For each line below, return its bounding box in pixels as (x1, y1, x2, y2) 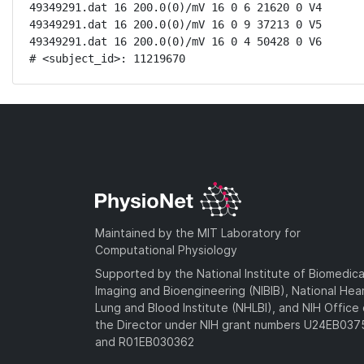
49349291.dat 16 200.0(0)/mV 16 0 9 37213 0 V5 (29, 18, 322, 31)
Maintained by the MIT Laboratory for (95, 225, 301, 240)
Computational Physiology (95, 242, 237, 257)
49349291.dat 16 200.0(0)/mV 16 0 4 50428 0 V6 (29, 35, 322, 48)
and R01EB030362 (95, 334, 194, 349)
